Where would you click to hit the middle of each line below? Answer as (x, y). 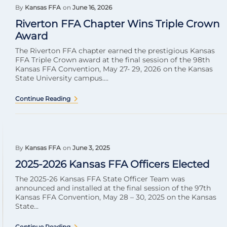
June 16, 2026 (92, 8)
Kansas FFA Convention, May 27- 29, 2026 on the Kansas (114, 69)
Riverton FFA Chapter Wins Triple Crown (118, 24)
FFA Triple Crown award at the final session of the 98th (112, 60)
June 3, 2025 (91, 148)
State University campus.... (62, 78)
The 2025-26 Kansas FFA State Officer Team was (100, 179)
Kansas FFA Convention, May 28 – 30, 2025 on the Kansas (116, 197)
